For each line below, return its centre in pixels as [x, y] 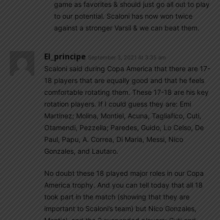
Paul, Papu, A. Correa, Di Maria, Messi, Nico [114, 139]
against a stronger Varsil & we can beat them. [127, 28]
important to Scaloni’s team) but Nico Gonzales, [120, 208]
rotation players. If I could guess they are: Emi [118, 104]
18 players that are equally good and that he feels [124, 80]
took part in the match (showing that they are [117, 197]
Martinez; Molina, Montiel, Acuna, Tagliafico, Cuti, [123, 116]
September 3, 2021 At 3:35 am [127, 57]
